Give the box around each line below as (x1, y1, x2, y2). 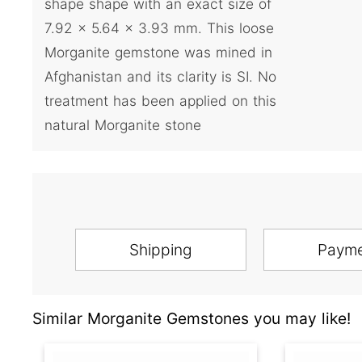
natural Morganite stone (44, 116, 201, 134)
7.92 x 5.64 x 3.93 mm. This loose (44, 19, 274, 37)
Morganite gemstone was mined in (44, 44, 272, 61)
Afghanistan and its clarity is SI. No (44, 68, 276, 86)
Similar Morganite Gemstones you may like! (32, 309, 351, 329)
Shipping (128, 240, 192, 260)
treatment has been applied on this (44, 92, 276, 110)
